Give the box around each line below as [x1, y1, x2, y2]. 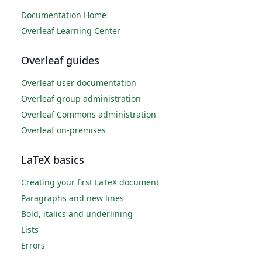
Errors [21, 240, 45, 251]
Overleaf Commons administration [21, 109, 156, 120]
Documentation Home [21, 9, 106, 20]
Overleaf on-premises [21, 125, 106, 136]
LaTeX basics [21, 153, 84, 167]
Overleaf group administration [21, 93, 141, 104]
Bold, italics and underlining [21, 208, 133, 219]
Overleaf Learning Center [21, 25, 120, 36]
